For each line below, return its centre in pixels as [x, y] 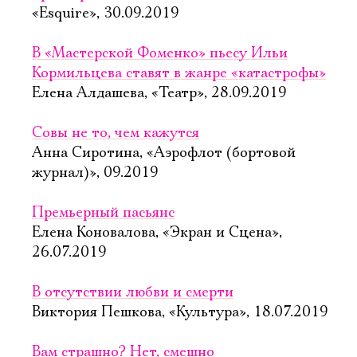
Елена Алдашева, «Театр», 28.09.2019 [159, 93]
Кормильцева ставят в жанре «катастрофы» [179, 73]
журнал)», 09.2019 [95, 173]
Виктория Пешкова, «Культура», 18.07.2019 [180, 312]
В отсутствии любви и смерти [133, 292]
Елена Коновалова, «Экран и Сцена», [157, 233]
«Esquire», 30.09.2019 [106, 14]
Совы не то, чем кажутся [116, 133]
